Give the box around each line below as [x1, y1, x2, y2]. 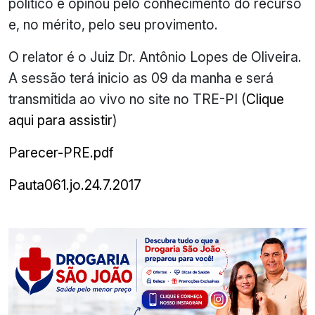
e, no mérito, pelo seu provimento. [8, 16, 218, 34]
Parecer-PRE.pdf [8, 144, 114, 162]
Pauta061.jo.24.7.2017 [8, 176, 141, 194]
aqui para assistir [8, 112, 112, 129]
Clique [246, 91, 284, 108]
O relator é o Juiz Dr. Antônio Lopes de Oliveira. [8, 49, 302, 66]
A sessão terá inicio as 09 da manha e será [8, 70, 274, 87]
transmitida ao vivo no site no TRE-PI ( [8, 91, 246, 108]
